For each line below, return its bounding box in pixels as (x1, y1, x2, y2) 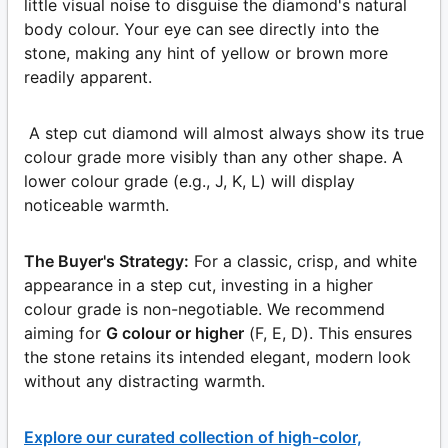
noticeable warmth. (24, 194, 169, 215)
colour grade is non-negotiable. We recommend (24, 298, 385, 319)
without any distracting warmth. (24, 370, 265, 391)
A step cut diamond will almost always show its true (29, 122, 424, 143)
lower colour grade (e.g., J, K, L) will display (24, 170, 355, 191)
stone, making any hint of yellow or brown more (24, 42, 388, 63)
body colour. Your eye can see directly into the (24, 18, 379, 39)
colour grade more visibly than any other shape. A (24, 146, 403, 167)
